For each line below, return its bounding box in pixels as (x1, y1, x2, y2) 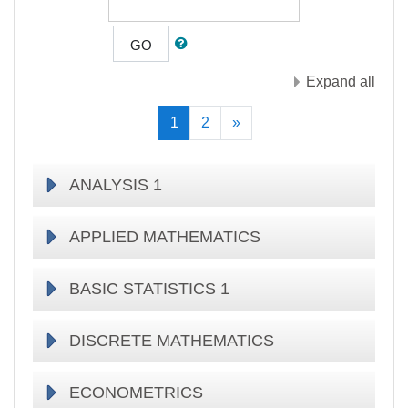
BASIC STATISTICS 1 (69, 279, 229, 298)
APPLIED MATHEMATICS (69, 227, 260, 246)
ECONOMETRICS (69, 382, 203, 402)
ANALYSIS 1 (69, 175, 162, 194)
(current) (178, 113, 232, 129)
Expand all (306, 73, 375, 89)
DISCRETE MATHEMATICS (69, 331, 274, 350)
